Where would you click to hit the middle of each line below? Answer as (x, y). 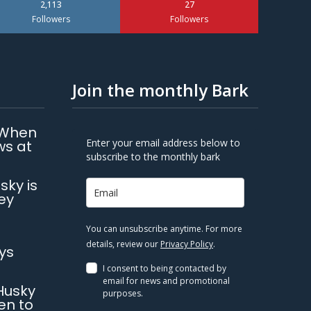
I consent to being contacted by (165, 268)
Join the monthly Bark (160, 90)
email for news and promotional (166, 281)
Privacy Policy (187, 244)
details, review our (123, 244)
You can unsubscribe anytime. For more (164, 229)
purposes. (123, 293)
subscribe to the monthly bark (153, 157)
